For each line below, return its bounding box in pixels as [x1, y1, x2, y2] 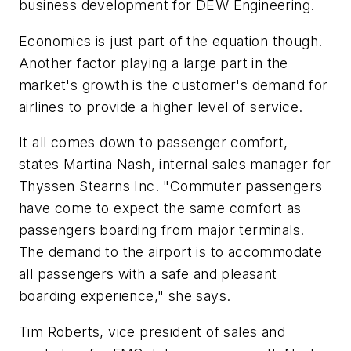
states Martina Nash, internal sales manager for [19, 156, 331, 173]
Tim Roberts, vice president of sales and [19, 323, 285, 340]
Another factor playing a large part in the [19, 54, 288, 71]
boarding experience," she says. [19, 288, 231, 305]
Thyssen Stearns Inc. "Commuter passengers [19, 178, 323, 195]
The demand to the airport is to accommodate [19, 244, 323, 261]
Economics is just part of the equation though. [19, 32, 323, 49]
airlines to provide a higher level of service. [19, 98, 303, 115]
